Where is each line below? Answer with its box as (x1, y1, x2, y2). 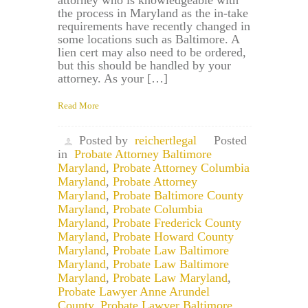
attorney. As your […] (58, 71, 168, 86)
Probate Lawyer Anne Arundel (58, 285, 210, 299)
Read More (58, 100, 99, 111)
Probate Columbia (113, 202, 203, 217)
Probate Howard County (113, 230, 234, 244)
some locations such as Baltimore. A (58, 32, 239, 47)
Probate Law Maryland (113, 271, 228, 285)
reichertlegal (135, 133, 197, 148)
